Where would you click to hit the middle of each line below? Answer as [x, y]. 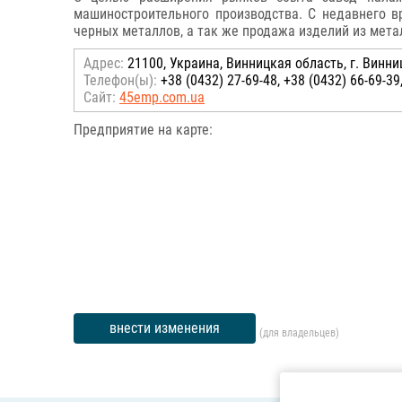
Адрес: [104, 63]
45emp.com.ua [162, 97]
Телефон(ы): [120, 80]
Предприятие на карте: [143, 130]
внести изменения [165, 328]
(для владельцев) [299, 333]
